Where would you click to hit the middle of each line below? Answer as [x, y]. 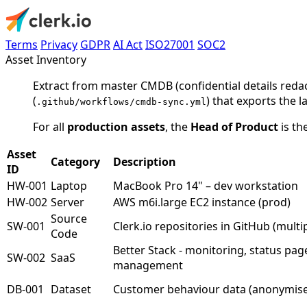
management [148, 265]
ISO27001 [170, 45]
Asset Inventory [46, 60]
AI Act [128, 45]
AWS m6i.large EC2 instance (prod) [202, 202]
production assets [116, 127]
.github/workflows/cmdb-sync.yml [121, 102]
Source [69, 219]
